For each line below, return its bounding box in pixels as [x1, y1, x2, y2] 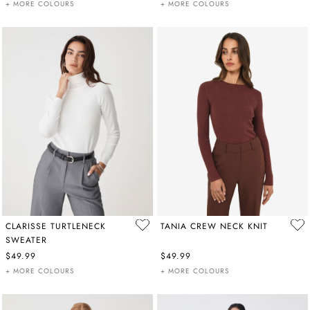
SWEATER [6, 233, 47, 246]
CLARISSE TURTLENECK [6, 219, 106, 232]
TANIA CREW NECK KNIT [161, 219, 268, 232]
